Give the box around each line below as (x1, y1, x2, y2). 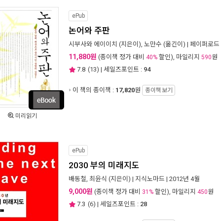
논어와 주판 (69, 26, 110, 36)
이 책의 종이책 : (73, 86, 115, 94)
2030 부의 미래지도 (69, 160, 140, 170)
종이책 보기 (145, 87, 172, 94)
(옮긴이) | (162, 40, 190, 48)
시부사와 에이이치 (69, 40, 117, 48)
